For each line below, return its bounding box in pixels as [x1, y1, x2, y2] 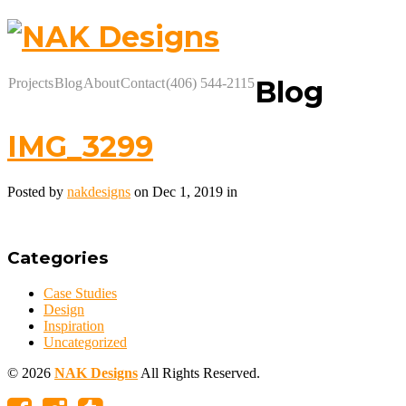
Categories [7, 247, 108, 269]
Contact [121, 74, 165, 91]
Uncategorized [43, 334, 127, 351]
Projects [8, 74, 53, 91]
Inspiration [43, 318, 104, 334]
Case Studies [43, 285, 117, 302]
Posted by [7, 183, 67, 199]
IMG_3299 [7, 129, 153, 165]
